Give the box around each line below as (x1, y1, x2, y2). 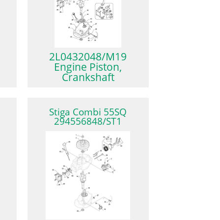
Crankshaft (61, 70, 114, 84)
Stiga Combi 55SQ (49, 106, 127, 119)
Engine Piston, (54, 59, 122, 74)
